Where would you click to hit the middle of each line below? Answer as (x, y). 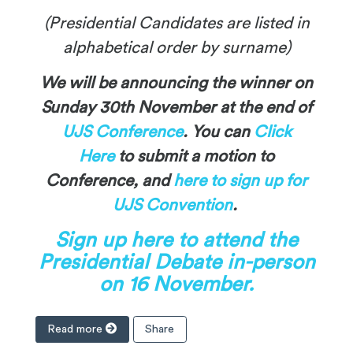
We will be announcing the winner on (176, 84)
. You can (218, 132)
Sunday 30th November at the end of (176, 108)
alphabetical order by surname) (176, 48)
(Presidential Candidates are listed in (176, 24)
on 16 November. (176, 284)
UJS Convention (172, 206)
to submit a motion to (194, 157)
